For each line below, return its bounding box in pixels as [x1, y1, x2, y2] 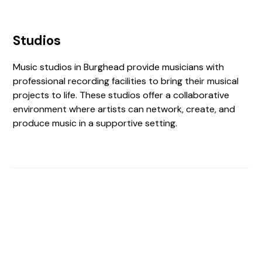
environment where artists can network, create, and [13, 103, 236, 115]
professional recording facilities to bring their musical [13, 75, 239, 87]
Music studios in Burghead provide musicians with [13, 61, 225, 73]
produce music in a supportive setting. [13, 117, 178, 129]
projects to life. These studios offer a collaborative [13, 89, 230, 101]
